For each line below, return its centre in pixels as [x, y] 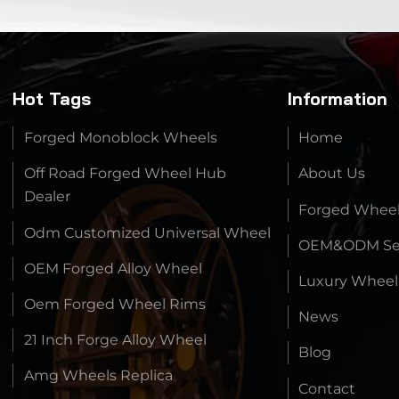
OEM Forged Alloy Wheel [114, 268]
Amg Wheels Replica [99, 376]
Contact [327, 388]
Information [337, 98]
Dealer [48, 197]
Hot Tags [52, 98]
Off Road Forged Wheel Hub [126, 174]
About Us [332, 174]
